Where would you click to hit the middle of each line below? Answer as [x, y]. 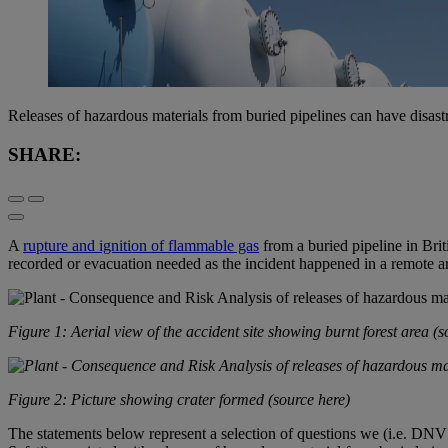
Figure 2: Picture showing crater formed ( [140, 399]
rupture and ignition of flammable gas [141, 245]
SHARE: [44, 154]
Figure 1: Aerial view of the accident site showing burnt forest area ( [223, 331]
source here [309, 399]
